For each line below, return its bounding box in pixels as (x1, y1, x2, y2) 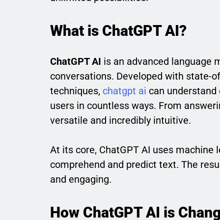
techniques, (50, 85, 103, 97)
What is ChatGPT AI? (50, 22, 187, 40)
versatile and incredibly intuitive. (50, 114, 191, 127)
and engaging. (50, 173, 111, 186)
